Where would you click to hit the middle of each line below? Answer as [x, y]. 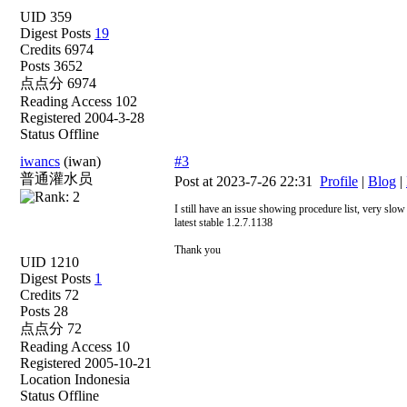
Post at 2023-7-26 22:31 [247, 181]
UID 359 [46, 17]
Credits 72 [50, 295]
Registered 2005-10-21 [86, 363]
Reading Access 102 [79, 101]
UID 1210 [50, 262]
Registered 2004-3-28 [82, 118]
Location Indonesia [75, 379]
